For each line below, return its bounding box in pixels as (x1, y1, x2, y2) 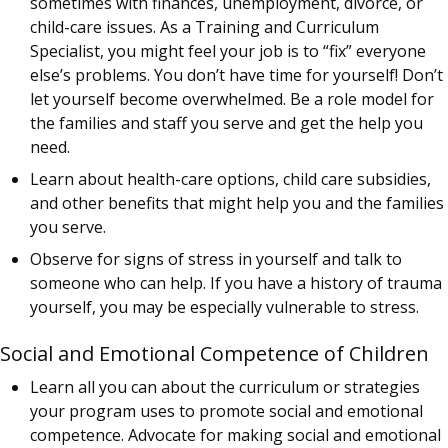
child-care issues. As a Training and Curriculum (30, 15, 379, 38)
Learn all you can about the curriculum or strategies (30, 376, 420, 399)
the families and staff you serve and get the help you (30, 111, 423, 134)
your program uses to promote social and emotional (30, 400, 423, 423)
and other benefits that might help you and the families (30, 191, 444, 214)
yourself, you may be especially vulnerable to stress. (30, 295, 419, 318)
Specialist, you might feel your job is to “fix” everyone (30, 39, 426, 62)
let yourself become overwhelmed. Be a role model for (30, 87, 434, 110)
